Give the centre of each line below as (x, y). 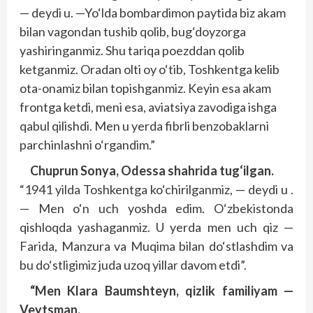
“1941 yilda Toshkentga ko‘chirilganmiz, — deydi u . (156, 189)
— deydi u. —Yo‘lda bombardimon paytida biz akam (153, 13)
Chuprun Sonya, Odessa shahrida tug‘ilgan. (152, 170)
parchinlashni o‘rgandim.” (87, 145)
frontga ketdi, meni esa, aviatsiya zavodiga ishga (148, 107)
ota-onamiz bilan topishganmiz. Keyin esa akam (145, 88)
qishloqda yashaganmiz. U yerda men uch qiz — (156, 227)
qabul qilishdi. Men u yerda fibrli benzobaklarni (144, 126)
